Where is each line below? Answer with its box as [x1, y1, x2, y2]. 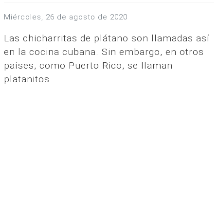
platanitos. [4, 73, 53, 85]
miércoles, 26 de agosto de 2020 [11, 12, 127, 21]
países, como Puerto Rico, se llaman [4, 59, 173, 71]
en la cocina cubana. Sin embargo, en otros [4, 46, 204, 57]
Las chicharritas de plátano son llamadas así [4, 32, 210, 44]
